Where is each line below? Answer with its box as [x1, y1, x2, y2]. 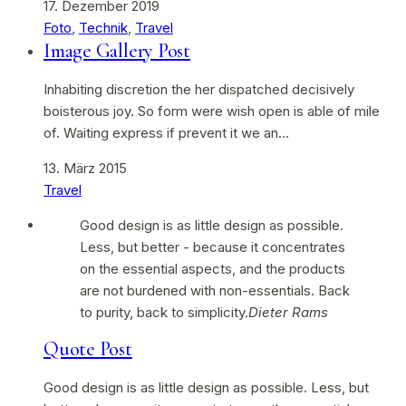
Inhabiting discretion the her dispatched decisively [43, 81, 354, 98]
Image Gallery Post [43, 39, 191, 63]
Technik [79, 19, 128, 36]
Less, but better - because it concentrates [80, 238, 345, 256]
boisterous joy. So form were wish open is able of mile [43, 102, 380, 120]
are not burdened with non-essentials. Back [80, 282, 350, 299]
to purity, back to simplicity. [80, 304, 248, 321]
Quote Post [43, 337, 132, 361]
